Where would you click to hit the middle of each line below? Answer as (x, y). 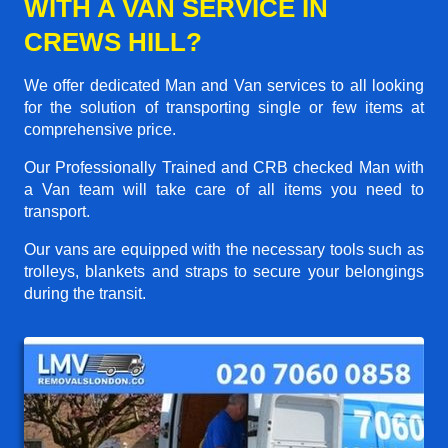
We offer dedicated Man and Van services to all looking (224, 85)
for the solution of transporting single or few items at (224, 107)
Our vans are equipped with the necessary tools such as (224, 249)
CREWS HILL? (113, 41)
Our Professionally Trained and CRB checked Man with (224, 167)
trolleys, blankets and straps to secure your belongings (224, 271)
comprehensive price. (100, 129)
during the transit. (85, 293)
